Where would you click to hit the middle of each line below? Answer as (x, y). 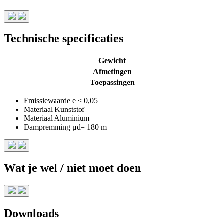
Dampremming (47, 127)
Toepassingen (112, 82)
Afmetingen (112, 72)
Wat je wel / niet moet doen (72, 168)
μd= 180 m (88, 127)
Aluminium (71, 118)
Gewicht (112, 61)
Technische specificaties (64, 39)
